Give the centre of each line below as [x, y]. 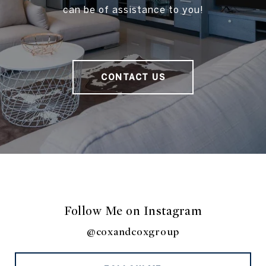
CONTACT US [133, 77]
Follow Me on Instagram [133, 211]
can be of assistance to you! [133, 10]
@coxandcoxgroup [133, 232]
